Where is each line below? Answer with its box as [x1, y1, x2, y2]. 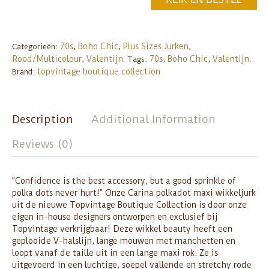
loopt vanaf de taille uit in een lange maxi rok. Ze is [12, 247, 218, 258]
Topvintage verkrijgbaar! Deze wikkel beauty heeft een [12, 223, 232, 234]
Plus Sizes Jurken [123, 41, 189, 51]
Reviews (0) [12, 137, 73, 150]
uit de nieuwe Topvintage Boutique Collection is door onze [12, 199, 247, 210]
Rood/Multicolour [12, 54, 82, 64]
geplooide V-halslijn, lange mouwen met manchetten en [12, 235, 235, 246]
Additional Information [91, 113, 216, 126]
